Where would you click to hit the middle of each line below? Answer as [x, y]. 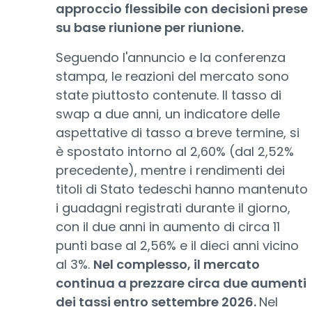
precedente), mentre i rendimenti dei [170, 170]
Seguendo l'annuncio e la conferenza [171, 57]
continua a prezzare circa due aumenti [181, 283]
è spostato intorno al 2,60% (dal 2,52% [175, 151]
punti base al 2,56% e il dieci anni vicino [177, 245]
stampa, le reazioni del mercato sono [172, 76]
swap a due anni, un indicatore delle [168, 114]
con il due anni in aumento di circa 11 [168, 227]
